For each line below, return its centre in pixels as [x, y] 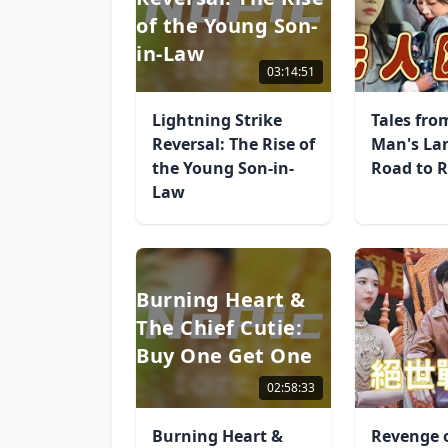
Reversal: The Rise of [233, 144]
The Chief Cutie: [219, 327]
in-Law [170, 53]
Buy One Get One [224, 355]
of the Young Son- [227, 25]
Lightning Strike [217, 120]
